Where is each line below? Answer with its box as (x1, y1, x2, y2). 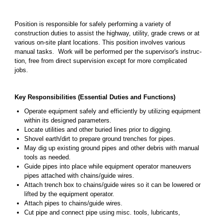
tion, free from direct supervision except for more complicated (15, 57, 187, 64)
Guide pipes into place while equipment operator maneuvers (24, 163, 191, 170)
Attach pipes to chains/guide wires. (24, 200, 123, 207)
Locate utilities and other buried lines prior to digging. (24, 126, 172, 133)
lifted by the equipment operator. (24, 190, 114, 198)
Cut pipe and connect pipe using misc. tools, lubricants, (24, 209, 180, 216)
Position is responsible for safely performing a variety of (15, 20, 171, 28)
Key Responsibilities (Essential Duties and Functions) (15, 93, 175, 101)
